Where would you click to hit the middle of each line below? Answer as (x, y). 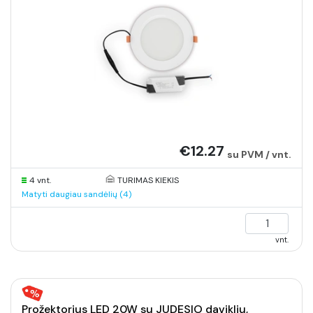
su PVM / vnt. (259, 154)
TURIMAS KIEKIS (148, 180)
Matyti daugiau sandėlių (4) (77, 194)
